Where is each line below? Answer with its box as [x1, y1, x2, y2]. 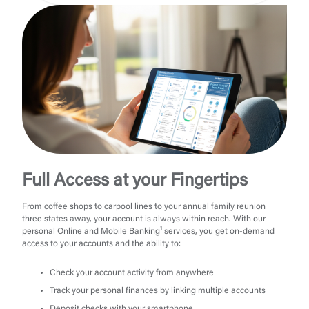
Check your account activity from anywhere [50, 269, 214, 278]
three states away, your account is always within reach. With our [22, 215, 266, 224]
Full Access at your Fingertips [22, 172, 248, 191]
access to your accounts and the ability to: [22, 240, 181, 249]
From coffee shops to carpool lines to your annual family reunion [22, 203, 266, 212]
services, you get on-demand [162, 228, 275, 237]
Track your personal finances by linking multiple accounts [50, 287, 266, 296]
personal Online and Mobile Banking [22, 228, 160, 237]
